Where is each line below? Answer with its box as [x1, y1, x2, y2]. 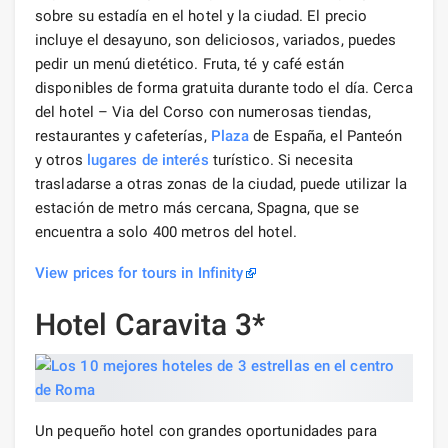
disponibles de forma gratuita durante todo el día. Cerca [35, 78, 413, 97]
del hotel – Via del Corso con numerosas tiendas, [35, 102, 371, 121]
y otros [35, 150, 87, 169]
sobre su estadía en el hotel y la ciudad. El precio [35, 6, 368, 25]
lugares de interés [86, 150, 209, 169]
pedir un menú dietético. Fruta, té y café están [35, 54, 344, 73]
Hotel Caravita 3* [35, 306, 265, 342]
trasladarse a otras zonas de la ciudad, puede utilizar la [35, 174, 407, 193]
